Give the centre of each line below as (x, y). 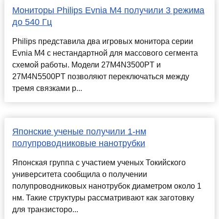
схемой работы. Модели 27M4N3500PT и (86, 65)
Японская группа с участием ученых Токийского (99, 163)
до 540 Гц (32, 22)
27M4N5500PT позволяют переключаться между (100, 77)
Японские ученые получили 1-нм (79, 132)
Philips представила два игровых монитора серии (102, 42)
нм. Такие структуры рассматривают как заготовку (103, 198)
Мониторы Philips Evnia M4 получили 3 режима (108, 11)
